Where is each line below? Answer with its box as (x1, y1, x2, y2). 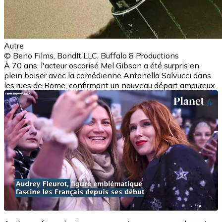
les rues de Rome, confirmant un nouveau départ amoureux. (4, 80, 217, 90)
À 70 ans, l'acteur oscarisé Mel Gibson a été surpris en (4, 60, 199, 70)
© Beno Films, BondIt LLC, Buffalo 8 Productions (4, 50, 179, 60)
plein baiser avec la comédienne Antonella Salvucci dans (4, 70, 211, 80)
